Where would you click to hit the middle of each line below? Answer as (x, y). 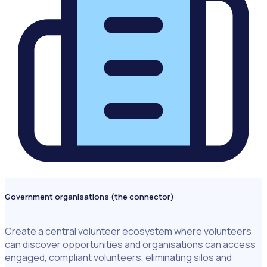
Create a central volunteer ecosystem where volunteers (128, 232)
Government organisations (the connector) (89, 197)
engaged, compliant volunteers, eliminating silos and (118, 258)
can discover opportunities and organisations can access (130, 245)
